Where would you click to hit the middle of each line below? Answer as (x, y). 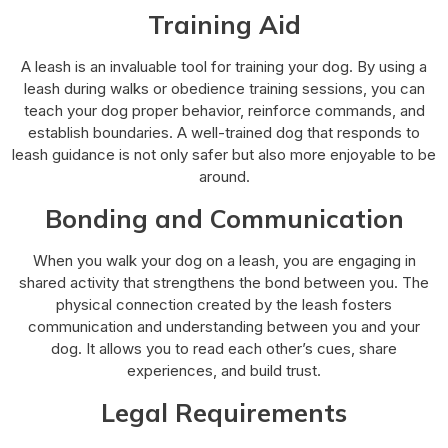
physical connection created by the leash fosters (224, 304)
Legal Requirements (224, 412)
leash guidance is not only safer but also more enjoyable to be (224, 154)
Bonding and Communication (224, 218)
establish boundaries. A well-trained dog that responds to (224, 132)
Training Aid (224, 24)
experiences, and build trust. (224, 370)
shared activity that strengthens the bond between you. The (224, 282)
